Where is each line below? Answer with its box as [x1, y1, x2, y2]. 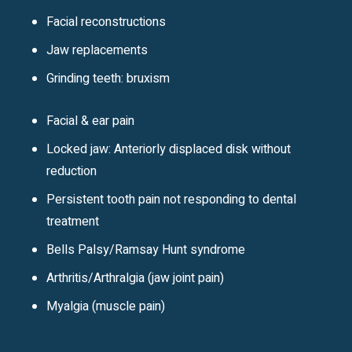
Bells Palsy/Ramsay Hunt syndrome [46, 240, 246, 259]
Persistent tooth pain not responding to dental [46, 189, 297, 209]
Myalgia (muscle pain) [46, 296, 166, 316]
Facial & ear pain [46, 111, 135, 130]
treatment [46, 211, 100, 231]
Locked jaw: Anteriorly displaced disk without [46, 139, 291, 159]
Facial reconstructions [46, 12, 167, 31]
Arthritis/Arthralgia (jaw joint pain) [46, 268, 225, 288]
